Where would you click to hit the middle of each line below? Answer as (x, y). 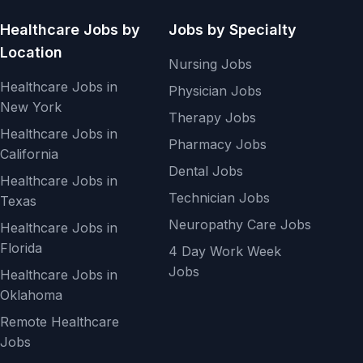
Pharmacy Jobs (218, 144)
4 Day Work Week (225, 251)
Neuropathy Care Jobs (240, 224)
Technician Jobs (219, 198)
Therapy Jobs (212, 117)
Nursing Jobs (210, 64)
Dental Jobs (206, 171)
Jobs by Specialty (233, 30)
